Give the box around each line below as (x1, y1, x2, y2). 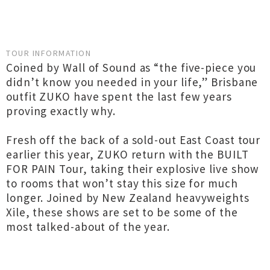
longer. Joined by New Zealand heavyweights (6, 190, 250, 205)
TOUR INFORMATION (6, 48, 91, 58)
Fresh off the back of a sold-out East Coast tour (6, 133, 261, 147)
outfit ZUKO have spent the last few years (6, 89, 232, 104)
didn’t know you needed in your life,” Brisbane (6, 75, 259, 89)
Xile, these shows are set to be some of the (6, 205, 238, 219)
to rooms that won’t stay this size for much (6, 176, 238, 190)
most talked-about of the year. (6, 219, 170, 234)
